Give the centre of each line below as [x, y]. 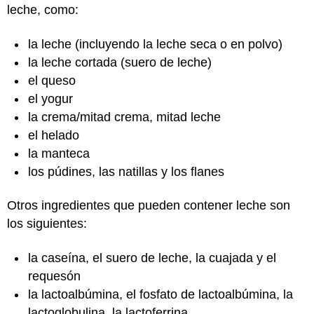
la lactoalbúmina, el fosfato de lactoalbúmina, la [161, 294]
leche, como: [43, 10]
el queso [52, 80]
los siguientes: [47, 224]
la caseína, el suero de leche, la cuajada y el [152, 258]
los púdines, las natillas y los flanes [126, 171]
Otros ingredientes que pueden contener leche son [149, 205]
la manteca [59, 153]
